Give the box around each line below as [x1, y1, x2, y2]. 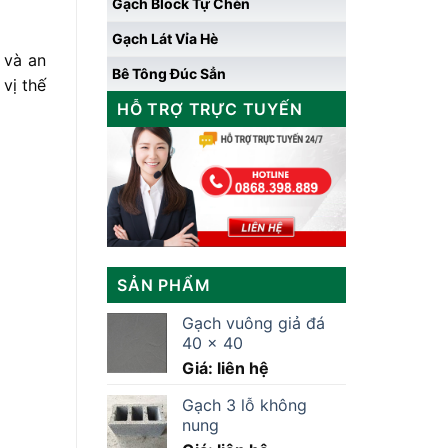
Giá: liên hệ [182, 358, 269, 379]
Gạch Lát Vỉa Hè [112, 30, 218, 47]
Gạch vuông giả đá [182, 313, 325, 334]
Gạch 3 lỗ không [182, 395, 307, 416]
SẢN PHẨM [117, 275, 211, 296]
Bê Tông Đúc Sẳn [112, 65, 226, 82]
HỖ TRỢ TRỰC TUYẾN [117, 99, 303, 119]
